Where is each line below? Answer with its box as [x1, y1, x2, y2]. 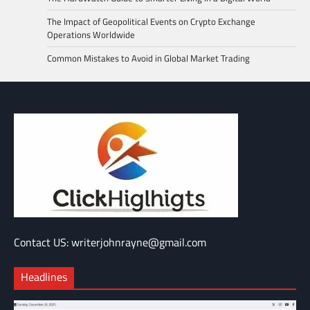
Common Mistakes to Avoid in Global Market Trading [47, 51, 250, 66]
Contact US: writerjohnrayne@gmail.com [14, 234, 206, 251]
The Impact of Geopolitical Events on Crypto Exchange [47, 15, 255, 29]
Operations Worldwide [47, 28, 135, 42]
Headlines [21, 268, 67, 286]
